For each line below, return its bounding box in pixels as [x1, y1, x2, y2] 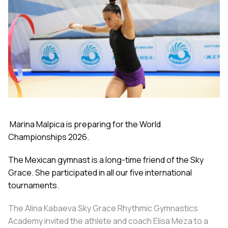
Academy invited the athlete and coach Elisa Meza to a [8, 215, 208, 227]
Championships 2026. [8, 131, 89, 143]
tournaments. [8, 180, 59, 191]
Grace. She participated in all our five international [8, 167, 192, 179]
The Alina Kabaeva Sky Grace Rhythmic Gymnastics [8, 203, 198, 214]
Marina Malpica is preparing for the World [10, 119, 161, 130]
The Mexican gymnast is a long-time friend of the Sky [8, 154, 204, 166]
